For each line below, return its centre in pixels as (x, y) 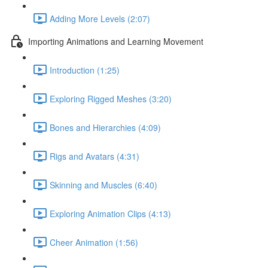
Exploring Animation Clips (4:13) (110, 213)
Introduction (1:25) (85, 70)
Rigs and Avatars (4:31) (95, 156)
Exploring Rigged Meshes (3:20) (111, 98)
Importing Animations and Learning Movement (116, 41)
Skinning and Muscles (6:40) (103, 185)
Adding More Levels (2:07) (100, 18)
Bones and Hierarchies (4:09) (105, 127)
